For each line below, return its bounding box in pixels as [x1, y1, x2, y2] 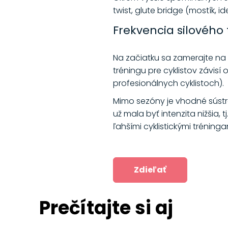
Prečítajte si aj [39, 195, 173, 221]
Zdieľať [134, 164, 166, 176]
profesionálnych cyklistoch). [113, 77, 226, 90]
